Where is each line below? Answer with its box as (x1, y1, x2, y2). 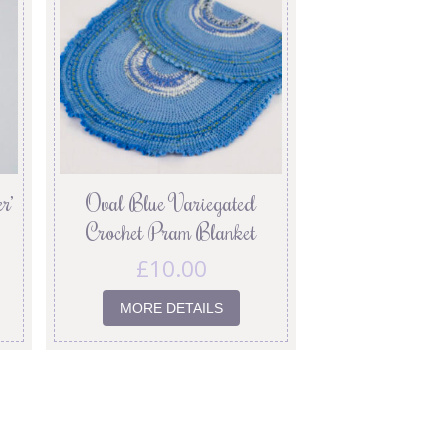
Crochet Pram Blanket (86, 217, 257, 247)
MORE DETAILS (119, 299, 223, 316)
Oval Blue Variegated (86, 188, 257, 218)
